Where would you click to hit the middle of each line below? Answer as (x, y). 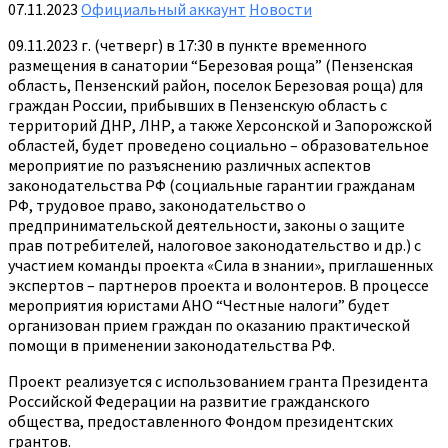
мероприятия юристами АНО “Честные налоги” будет (199, 304)
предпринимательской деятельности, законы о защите (206, 224)
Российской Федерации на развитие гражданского (189, 400)
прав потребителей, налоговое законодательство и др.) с (214, 244)
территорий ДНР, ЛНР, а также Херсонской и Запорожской (220, 124)
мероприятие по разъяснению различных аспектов (189, 164)
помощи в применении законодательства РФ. (171, 344)
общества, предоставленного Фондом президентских (200, 420)
